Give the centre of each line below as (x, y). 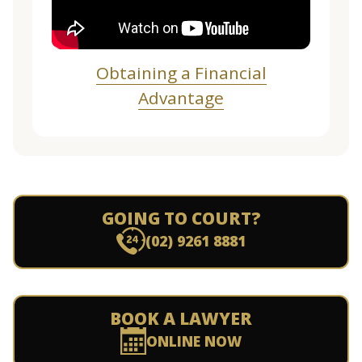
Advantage (181, 98)
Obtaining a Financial (181, 73)
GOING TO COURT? (181, 218)
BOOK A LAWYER (181, 318)
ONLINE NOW (194, 341)
